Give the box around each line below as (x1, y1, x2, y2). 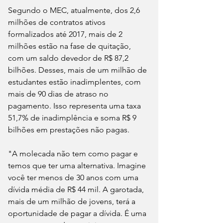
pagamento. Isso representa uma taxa (8, 101, 143, 111)
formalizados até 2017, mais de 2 (8, 29, 124, 39)
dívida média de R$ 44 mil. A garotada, (8, 184, 146, 194)
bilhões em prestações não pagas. (8, 124, 129, 134)
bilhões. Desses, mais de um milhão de (8, 65, 149, 75)
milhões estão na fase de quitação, (8, 41, 133, 51)
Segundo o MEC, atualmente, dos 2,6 (8, 5, 142, 15)
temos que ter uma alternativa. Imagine (8, 160, 148, 170)
